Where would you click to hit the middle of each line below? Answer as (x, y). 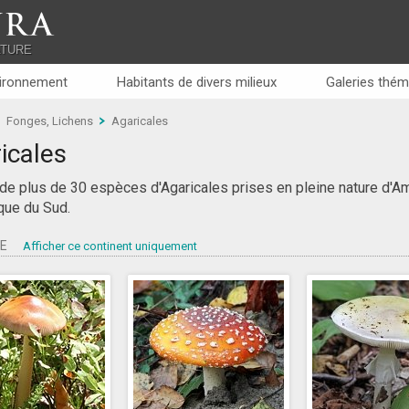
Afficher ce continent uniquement (110, 246)
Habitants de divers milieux (196, 82)
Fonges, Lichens (50, 121)
